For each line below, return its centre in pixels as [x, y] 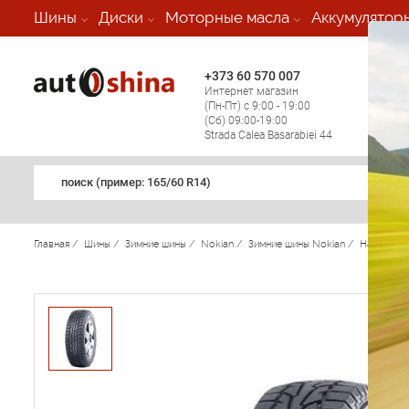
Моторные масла [227, 17]
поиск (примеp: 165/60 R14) [136, 182]
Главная [53, 244]
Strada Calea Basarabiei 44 [268, 135]
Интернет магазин [251, 91]
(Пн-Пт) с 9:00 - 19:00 [257, 106]
